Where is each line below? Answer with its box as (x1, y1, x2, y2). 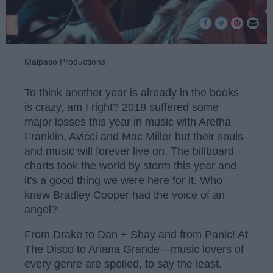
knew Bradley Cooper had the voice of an (24, 188, 225, 201)
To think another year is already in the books (24, 86, 239, 99)
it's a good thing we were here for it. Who (24, 174, 222, 186)
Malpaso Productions (24, 57, 105, 66)
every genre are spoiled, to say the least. (24, 258, 222, 271)
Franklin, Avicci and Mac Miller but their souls (24, 130, 243, 143)
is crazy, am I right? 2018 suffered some (24, 101, 219, 113)
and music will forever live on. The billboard (24, 144, 234, 157)
